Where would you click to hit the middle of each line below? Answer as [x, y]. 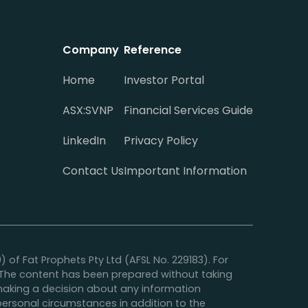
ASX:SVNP [88, 110]
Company [91, 49]
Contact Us [93, 170]
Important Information [185, 170]
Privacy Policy [161, 140]
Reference [153, 49]
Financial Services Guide [188, 110]
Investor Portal [164, 80]
